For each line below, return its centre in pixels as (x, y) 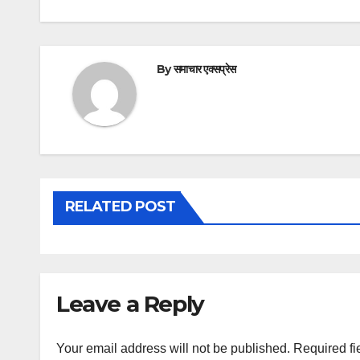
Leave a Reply (130, 304)
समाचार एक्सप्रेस (205, 70)
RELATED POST (121, 207)
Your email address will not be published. (173, 348)
